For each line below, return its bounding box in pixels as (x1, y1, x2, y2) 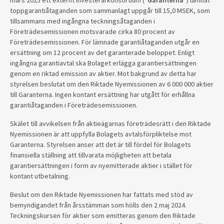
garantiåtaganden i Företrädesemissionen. (10, 100, 137, 109)
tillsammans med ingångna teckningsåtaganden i (10, 16, 155, 25)
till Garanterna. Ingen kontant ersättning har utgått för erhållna (10, 90, 195, 99)
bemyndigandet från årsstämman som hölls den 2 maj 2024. (10, 200, 186, 209)
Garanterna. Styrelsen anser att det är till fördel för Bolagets (10, 140, 191, 149)
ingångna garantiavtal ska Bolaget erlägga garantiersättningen (10, 58, 196, 67)
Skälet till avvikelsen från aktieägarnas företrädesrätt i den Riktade (10, 119, 211, 128)
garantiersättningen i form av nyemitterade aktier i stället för (10, 161, 192, 170)
